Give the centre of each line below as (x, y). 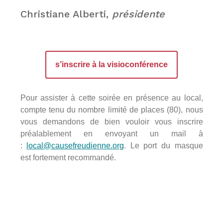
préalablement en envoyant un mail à (111, 134)
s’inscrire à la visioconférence (111, 65)
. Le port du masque (164, 146)
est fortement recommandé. (68, 158)
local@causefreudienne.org (75, 146)
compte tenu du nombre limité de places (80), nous (111, 110)
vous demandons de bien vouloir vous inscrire (111, 122)
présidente (138, 14)
